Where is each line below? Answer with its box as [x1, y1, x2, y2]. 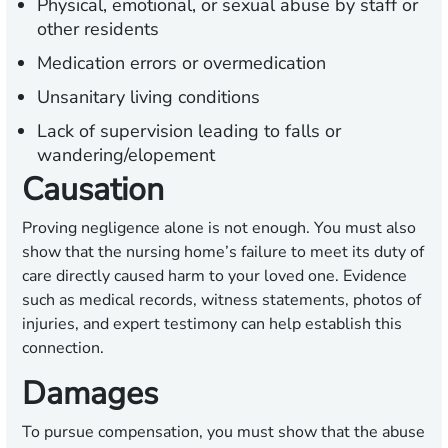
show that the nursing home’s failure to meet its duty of [22, 241, 424, 264]
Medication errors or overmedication [37, 51, 326, 76]
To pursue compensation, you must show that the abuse [22, 421, 425, 444]
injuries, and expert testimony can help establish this [22, 313, 402, 336]
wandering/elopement [37, 143, 215, 168]
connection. [22, 337, 104, 360]
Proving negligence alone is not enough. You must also [22, 217, 416, 240]
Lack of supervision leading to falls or [37, 119, 341, 144]
